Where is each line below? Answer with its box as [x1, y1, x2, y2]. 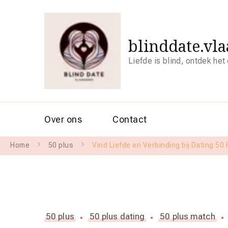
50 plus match [160, 211, 215, 221]
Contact [112, 114, 147, 125]
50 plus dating [89, 211, 145, 221]
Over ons [44, 114, 82, 125]
